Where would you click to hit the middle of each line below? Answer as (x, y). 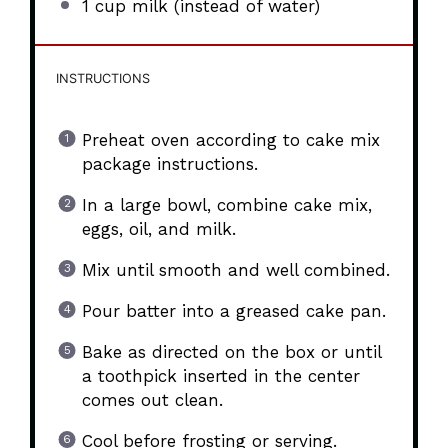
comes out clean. (152, 399)
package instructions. (169, 163)
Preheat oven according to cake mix (230, 139)
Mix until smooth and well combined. (235, 269)
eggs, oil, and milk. (158, 228)
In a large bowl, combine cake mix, (226, 204)
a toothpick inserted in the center (220, 375)
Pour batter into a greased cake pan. (233, 310)
